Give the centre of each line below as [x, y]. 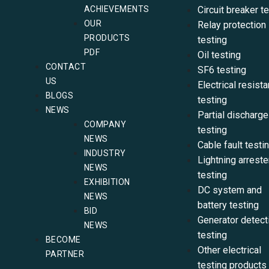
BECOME [63, 240]
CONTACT [66, 67]
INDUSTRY [105, 153]
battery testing [228, 205]
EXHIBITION [107, 182]
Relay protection [231, 25]
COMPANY [105, 124]
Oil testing [219, 55]
